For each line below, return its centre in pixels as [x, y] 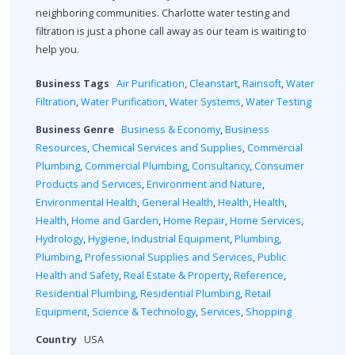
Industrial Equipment [181, 239]
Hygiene [107, 239]
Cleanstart [214, 84]
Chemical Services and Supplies [167, 148]
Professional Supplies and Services [169, 258]
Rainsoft [262, 84]
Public [272, 258]
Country [56, 340]
